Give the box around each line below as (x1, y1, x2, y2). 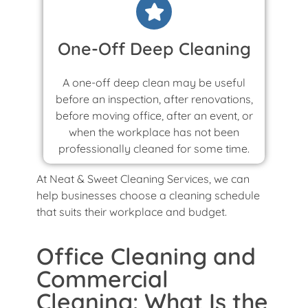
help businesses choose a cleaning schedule (36, 188, 260, 202)
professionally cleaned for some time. (58, 141, 250, 155)
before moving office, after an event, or (55, 108, 253, 122)
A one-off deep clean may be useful (63, 75, 245, 89)
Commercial (36, 263, 168, 293)
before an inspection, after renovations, (55, 91, 253, 106)
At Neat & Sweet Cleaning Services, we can (36, 171, 250, 186)
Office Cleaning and (36, 241, 256, 270)
